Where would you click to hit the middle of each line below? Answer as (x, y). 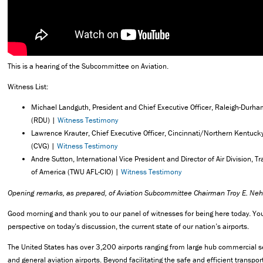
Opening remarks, (36, 193)
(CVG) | (44, 146)
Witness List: (28, 87)
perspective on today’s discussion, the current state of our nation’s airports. (128, 226)
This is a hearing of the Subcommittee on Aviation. (88, 66)
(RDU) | (44, 120)
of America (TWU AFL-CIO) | (76, 172)
